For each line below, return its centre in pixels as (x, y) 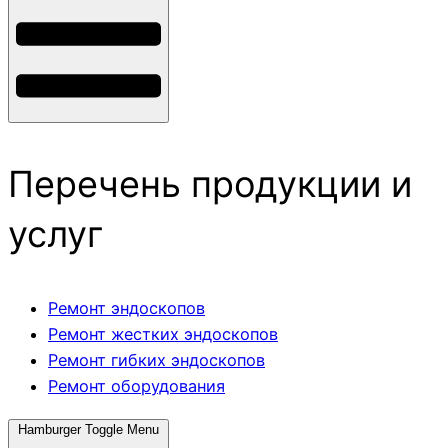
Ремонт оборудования (136, 385)
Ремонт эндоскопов (126, 307)
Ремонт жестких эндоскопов (163, 333)
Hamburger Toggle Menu (88, 430)
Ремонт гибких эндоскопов (156, 359)
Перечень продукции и (210, 183)
